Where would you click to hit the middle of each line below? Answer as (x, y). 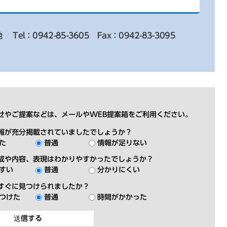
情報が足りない (122, 143)
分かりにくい (119, 170)
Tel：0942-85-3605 (51, 35)
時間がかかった (122, 197)
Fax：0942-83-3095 (136, 35)
